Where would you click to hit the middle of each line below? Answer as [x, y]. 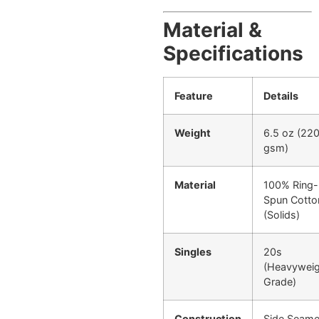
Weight [193, 132]
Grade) [280, 281]
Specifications [234, 53]
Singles [193, 251]
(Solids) [282, 214]
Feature [194, 95]
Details [281, 95]
